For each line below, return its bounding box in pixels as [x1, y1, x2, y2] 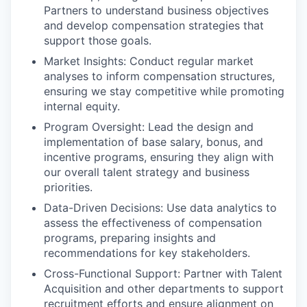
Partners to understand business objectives [44, 3, 269, 17]
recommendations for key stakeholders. [44, 246, 250, 260]
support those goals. [44, 34, 151, 47]
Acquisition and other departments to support [44, 282, 284, 295]
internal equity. [44, 99, 120, 113]
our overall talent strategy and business [44, 165, 249, 179]
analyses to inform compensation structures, [44, 69, 275, 83]
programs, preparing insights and [44, 231, 216, 245]
